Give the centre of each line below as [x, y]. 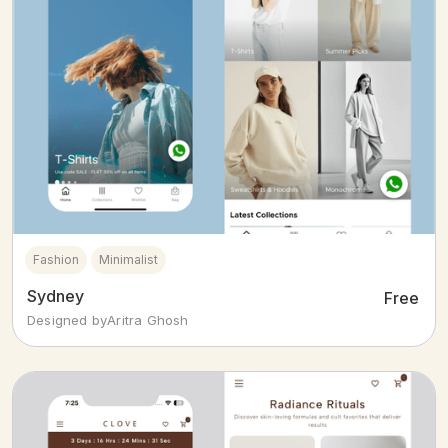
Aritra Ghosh [148, 320]
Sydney [55, 296]
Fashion [56, 260]
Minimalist [128, 260]
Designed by [67, 320]
